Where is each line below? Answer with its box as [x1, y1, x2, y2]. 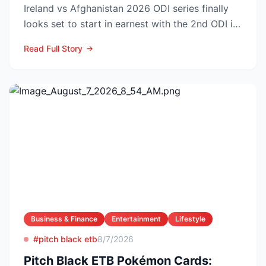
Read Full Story [24, 43, 83, 53]
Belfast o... [24, 33, 71, 45]
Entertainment [112, 214, 161, 223]
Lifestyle [175, 214, 205, 223]
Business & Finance [31, 214, 97, 223]
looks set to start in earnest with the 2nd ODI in [24, 18, 238, 30]
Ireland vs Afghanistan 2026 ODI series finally [24, 2, 229, 14]
